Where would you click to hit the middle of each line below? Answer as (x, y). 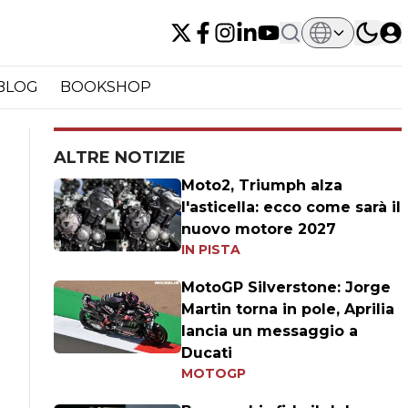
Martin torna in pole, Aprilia (288, 309)
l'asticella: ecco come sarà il (291, 207)
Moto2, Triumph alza (262, 185)
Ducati (207, 353)
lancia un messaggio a (270, 331)
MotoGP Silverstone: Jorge (286, 287)
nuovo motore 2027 (259, 229)
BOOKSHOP (106, 87)
